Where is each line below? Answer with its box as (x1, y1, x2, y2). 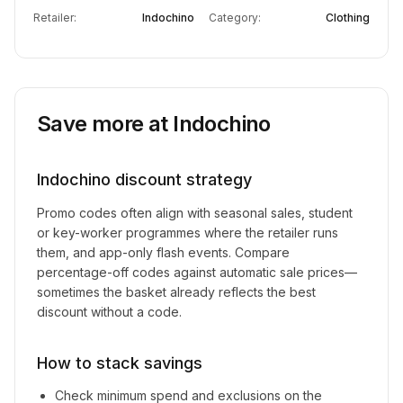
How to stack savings (37, 354, 202, 372)
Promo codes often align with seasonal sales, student (37, 205, 353, 220)
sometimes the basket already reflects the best (37, 284, 316, 300)
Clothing (326, 11, 370, 24)
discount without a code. (37, 304, 182, 319)
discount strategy (111, 170, 252, 189)
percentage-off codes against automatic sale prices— (37, 264, 357, 280)
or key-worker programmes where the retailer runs (37, 225, 338, 240)
